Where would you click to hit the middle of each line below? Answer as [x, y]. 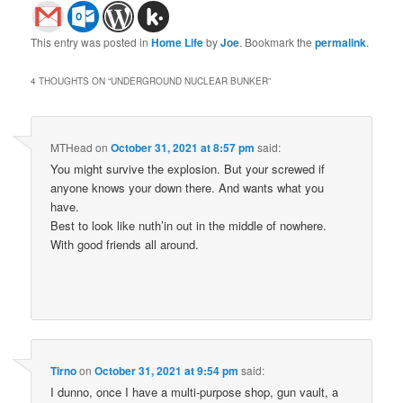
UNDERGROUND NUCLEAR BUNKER [190, 81]
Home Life [178, 42]
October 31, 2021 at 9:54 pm [167, 371]
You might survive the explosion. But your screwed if [188, 168]
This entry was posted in [91, 41]
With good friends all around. [125, 244]
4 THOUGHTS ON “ [71, 81]
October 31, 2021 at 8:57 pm [183, 147]
